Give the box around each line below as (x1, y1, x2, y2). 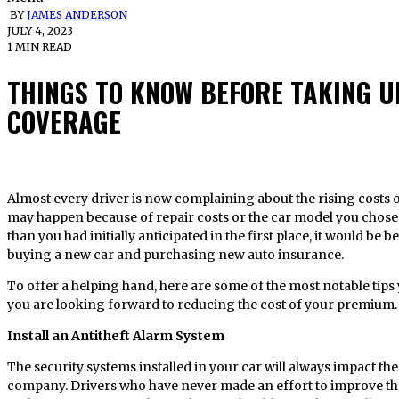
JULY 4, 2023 (7, 24, 73, 38)
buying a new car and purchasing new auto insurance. (7, 246, 346, 263)
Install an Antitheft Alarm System (7, 327, 224, 344)
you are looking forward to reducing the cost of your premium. (7, 296, 397, 313)
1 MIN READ (7, 40, 72, 54)
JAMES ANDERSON (27, 8, 127, 22)
